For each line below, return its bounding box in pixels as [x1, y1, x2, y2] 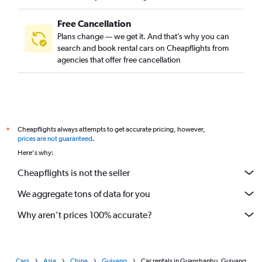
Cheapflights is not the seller [18, 167, 130, 178]
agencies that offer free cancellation [57, 55, 181, 64]
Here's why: [18, 149, 54, 157]
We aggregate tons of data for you [18, 188, 150, 199]
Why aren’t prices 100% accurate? [18, 209, 152, 220]
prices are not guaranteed [18, 135, 92, 143]
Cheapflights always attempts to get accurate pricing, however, [18, 125, 205, 133]
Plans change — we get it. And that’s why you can [57, 32, 229, 41]
